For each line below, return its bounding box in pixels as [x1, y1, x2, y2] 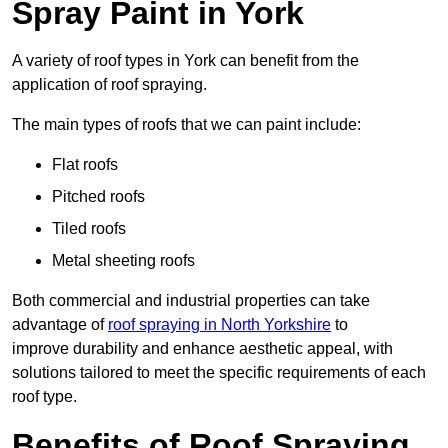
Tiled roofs [52, 220, 126, 238]
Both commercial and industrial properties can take [12, 292, 370, 310]
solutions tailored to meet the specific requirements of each [12, 364, 426, 382]
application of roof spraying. [12, 76, 207, 94]
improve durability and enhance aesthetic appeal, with [12, 340, 393, 358]
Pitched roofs [52, 188, 145, 206]
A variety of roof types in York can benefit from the [12, 52, 359, 70]
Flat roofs [52, 156, 118, 174]
